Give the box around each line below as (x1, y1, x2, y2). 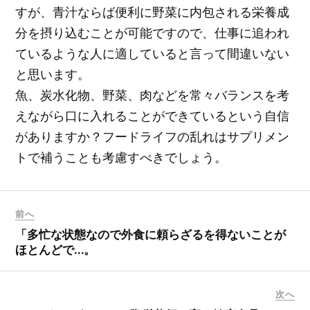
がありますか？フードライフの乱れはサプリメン (15, 127, 290, 145)
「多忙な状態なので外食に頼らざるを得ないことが (15, 226, 286, 242)
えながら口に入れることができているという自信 (15, 107, 290, 124)
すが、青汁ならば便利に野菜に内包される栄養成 (15, 3, 290, 20)
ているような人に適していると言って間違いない (15, 44, 290, 62)
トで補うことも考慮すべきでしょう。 (15, 148, 228, 165)
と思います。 (15, 65, 91, 82)
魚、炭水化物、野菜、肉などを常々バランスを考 (15, 86, 290, 103)
